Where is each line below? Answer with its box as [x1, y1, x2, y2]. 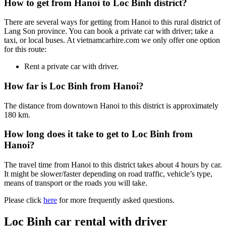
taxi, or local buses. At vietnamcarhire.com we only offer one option [4, 36, 220, 45]
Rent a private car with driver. [24, 62, 119, 71]
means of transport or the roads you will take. [4, 179, 147, 188]
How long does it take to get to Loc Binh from [4, 129, 193, 140]
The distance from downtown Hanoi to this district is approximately [4, 101, 218, 110]
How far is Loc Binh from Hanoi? [4, 81, 144, 91]
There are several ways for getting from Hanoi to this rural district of [4, 18, 220, 27]
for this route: [4, 45, 46, 54]
